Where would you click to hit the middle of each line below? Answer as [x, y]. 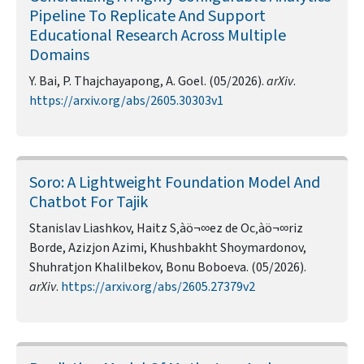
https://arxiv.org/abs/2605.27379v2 [158, 287]
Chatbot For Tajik [89, 203]
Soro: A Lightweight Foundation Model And [175, 183]
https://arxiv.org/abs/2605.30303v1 [126, 101]
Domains [59, 56]
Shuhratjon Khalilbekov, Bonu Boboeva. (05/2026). [168, 268]
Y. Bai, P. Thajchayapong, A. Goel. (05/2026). [148, 82]
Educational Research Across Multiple [158, 36]
